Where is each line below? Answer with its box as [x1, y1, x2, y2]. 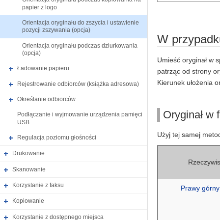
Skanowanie [12, 165, 46, 173]
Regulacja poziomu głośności [17, 134, 96, 141]
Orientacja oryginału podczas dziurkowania [22, 42, 137, 49]
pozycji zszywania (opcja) [22, 27, 90, 34]
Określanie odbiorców [17, 96, 76, 103]
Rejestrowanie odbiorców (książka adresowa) [17, 80, 139, 87]
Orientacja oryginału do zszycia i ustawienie [22, 19, 139, 27]
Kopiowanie [12, 197, 44, 205]
